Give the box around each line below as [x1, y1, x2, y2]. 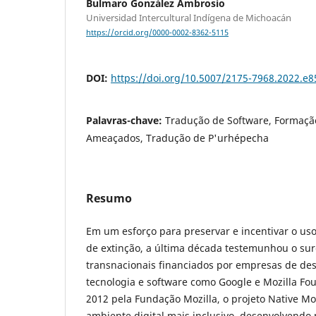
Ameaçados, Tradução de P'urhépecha [86, 131, 269, 145]
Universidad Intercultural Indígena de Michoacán [86, 11, 291, 25]
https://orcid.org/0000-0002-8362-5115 [86, 28, 229, 38]
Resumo [86, 190, 132, 207]
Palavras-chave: [86, 114, 165, 128]
